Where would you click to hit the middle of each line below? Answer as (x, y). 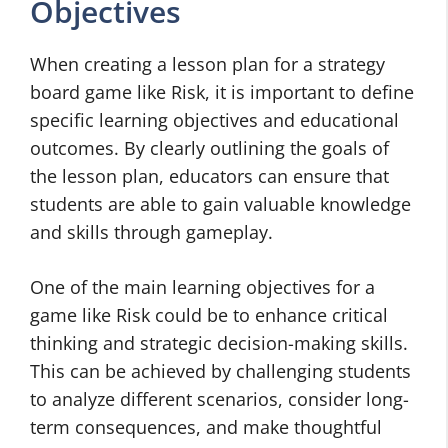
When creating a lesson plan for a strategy (207, 64)
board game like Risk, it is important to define (222, 92)
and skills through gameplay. (151, 232)
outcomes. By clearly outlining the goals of (209, 148)
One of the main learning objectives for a (202, 287)
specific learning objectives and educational (214, 120)
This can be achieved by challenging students (220, 371)
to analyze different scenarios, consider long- (219, 399)
